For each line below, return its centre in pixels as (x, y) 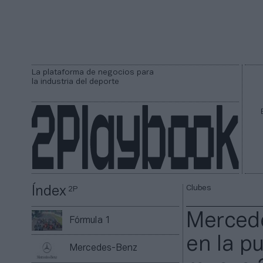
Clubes (199, 188)
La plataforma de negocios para (93, 73)
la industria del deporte (75, 82)
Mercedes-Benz (104, 249)
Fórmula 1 (90, 220)
